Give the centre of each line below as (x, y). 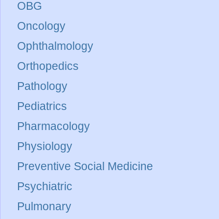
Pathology (42, 86)
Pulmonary (44, 207)
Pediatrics (42, 106)
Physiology (45, 146)
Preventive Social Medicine (85, 166)
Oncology (41, 26)
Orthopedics (48, 66)
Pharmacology (54, 126)
